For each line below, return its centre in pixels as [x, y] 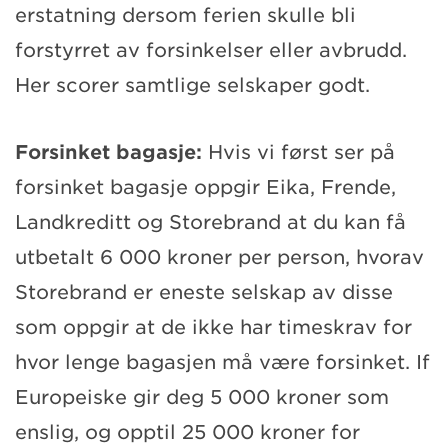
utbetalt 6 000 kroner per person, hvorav [219, 257]
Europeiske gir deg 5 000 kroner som [202, 397]
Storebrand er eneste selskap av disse [204, 292]
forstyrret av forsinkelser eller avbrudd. [211, 50]
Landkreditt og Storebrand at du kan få [210, 222]
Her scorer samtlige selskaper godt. [192, 85]
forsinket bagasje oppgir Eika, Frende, [205, 187]
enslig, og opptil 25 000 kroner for [187, 432]
